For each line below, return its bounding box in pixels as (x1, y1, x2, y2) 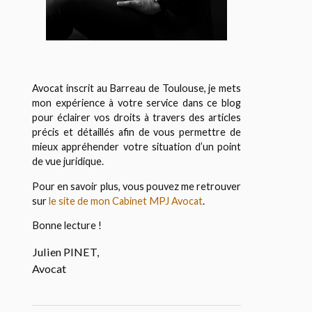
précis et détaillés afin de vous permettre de (32, 126, 241, 139)
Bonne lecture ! (32, 219, 102, 232)
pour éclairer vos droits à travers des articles (32, 111, 241, 124)
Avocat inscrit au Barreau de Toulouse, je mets (32, 82, 241, 95)
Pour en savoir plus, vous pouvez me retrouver (32, 180, 241, 192)
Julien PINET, (32, 245, 100, 259)
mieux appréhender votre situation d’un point (32, 141, 241, 153)
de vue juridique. (32, 155, 104, 168)
